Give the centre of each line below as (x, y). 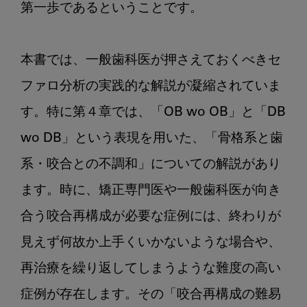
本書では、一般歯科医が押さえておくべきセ (151, 61)
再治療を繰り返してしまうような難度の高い (151, 269)
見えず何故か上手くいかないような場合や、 (151, 243)
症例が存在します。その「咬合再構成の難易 (151, 295)
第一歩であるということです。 (112, 9)
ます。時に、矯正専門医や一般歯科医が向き (151, 191)
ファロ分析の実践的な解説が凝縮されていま (151, 87)
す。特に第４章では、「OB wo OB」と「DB (153, 113)
